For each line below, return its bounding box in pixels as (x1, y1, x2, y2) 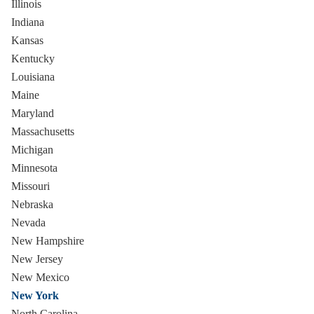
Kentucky (11, 53, 55, 64)
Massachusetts (11, 125, 74, 137)
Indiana (11, 16, 44, 28)
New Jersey (11, 253, 63, 265)
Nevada (11, 217, 46, 228)
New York (11, 289, 59, 301)
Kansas (11, 34, 43, 46)
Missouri (11, 180, 50, 192)
